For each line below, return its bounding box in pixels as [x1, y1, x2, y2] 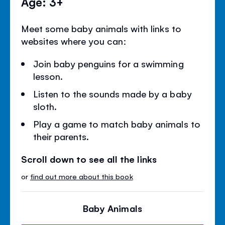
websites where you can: [21, 35, 127, 47]
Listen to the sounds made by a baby [33, 87, 192, 100]
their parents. [33, 130, 89, 143]
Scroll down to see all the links [21, 153, 157, 165]
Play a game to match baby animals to [33, 118, 200, 130]
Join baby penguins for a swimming [33, 57, 184, 70]
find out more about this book [30, 171, 133, 181]
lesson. [33, 70, 63, 82]
